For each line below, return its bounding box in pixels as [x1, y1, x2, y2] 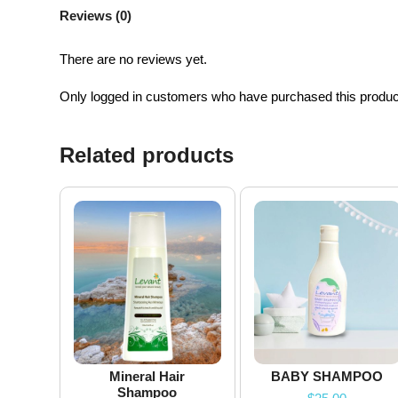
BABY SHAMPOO [271, 368, 384, 384]
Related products [60, 143, 235, 167]
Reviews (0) [60, 8, 132, 23]
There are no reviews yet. [60, 52, 208, 67]
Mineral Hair [109, 368, 186, 384]
